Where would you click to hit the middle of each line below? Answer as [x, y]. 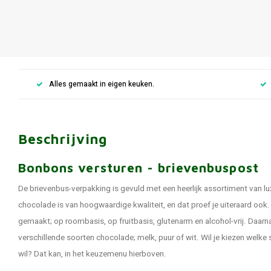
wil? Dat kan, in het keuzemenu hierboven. [92, 254]
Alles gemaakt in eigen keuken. [102, 84]
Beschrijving [63, 139]
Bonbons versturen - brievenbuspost [139, 168]
